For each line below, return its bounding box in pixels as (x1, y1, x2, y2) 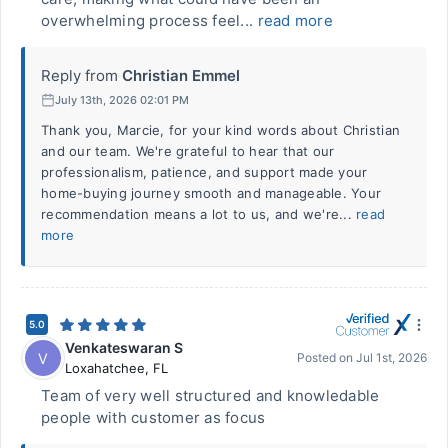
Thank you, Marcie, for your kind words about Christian (41, 122, 401, 138)
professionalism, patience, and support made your (41, 164, 368, 180)
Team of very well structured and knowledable (41, 386, 380, 405)
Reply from (41, 66, 118, 85)
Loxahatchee (65, 360, 145, 376)
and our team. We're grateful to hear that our (41, 143, 335, 159)
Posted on (297, 350, 356, 365)
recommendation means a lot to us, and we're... (41, 206, 357, 222)
